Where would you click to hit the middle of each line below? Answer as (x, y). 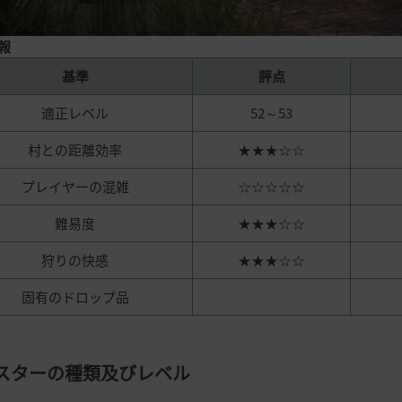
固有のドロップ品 (75, 297)
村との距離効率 (75, 150)
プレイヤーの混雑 (75, 187)
